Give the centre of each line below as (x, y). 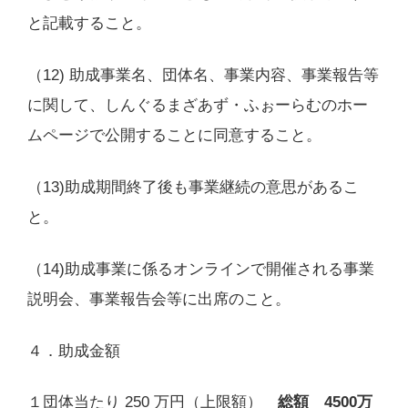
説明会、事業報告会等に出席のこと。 (158, 299)
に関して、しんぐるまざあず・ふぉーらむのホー (197, 105)
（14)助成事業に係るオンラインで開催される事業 (200, 269)
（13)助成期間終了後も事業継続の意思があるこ (193, 187)
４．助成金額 (73, 351)
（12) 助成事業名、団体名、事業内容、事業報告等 (203, 75)
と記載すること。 (89, 24)
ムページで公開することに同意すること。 (174, 135)
